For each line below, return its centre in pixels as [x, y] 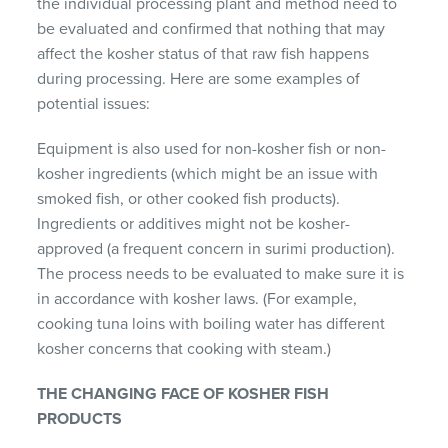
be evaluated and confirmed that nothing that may [211, 28]
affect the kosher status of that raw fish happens [203, 53]
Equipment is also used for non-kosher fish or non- [212, 148]
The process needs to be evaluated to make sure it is [221, 273]
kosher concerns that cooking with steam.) [184, 348]
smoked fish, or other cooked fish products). [189, 198]
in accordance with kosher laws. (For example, [197, 298]
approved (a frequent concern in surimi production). [216, 248]
